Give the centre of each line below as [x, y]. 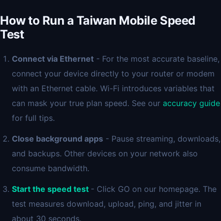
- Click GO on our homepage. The [154, 189]
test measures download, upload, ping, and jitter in [107, 204]
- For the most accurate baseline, [157, 59]
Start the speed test [50, 189]
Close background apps [57, 139]
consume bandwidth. [51, 168]
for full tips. [33, 118]
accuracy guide [191, 103]
